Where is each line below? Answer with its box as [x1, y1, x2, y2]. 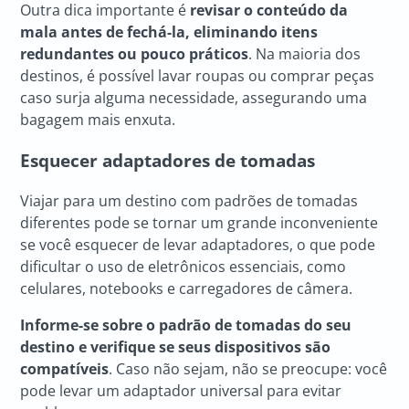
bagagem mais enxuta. [20, 110, 176, 131]
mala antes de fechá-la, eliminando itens [20, 22, 319, 43]
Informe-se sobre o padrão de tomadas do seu [20, 315, 352, 336]
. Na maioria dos [248, 44, 362, 65]
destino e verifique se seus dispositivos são [20, 337, 331, 358]
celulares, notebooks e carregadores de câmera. [20, 278, 357, 299]
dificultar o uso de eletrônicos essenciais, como [20, 257, 347, 278]
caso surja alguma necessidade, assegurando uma [20, 88, 368, 109]
